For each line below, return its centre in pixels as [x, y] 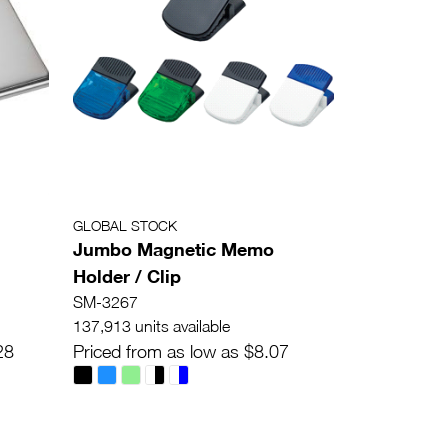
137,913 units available [151, 326]
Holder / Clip [127, 276]
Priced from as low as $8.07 [181, 352]
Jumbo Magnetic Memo [173, 249]
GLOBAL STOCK [125, 226]
